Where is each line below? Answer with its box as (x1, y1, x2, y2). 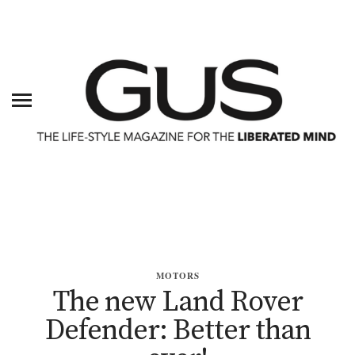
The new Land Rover (52, 284, 303, 321)
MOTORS (155, 269, 200, 283)
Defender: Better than (44, 313, 311, 349)
